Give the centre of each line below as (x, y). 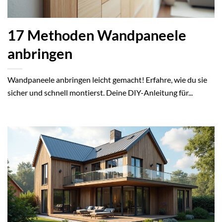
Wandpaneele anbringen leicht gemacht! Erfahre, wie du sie (107, 80)
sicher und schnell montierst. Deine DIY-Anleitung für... (100, 93)
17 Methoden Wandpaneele (97, 35)
